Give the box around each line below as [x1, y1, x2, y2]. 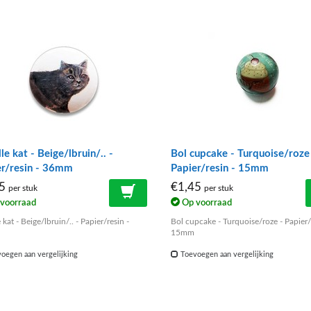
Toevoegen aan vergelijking [178, 250, 274, 258]
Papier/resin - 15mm [170, 163, 269, 174]
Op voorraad [179, 198, 232, 207]
